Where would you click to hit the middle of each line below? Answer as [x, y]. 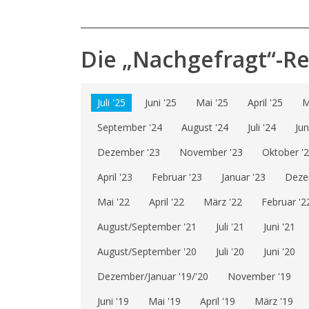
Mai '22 [113, 202]
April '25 [265, 103]
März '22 [223, 202]
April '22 [167, 202]
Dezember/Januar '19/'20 [153, 277]
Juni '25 [161, 103]
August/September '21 [147, 227]
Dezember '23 [129, 152]
